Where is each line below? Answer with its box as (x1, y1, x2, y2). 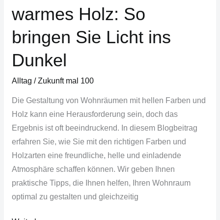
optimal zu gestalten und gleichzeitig (11, 192, 138, 201)
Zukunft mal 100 (37, 76, 94, 85)
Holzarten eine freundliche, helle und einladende (11, 151, 181, 160)
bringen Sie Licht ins (11, 27, 171, 48)
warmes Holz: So (11, 4, 145, 25)
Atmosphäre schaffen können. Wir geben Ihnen (11, 165, 175, 174)
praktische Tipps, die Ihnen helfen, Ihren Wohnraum (11, 179, 191, 188)
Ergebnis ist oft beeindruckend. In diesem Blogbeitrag (11, 124, 197, 133)
